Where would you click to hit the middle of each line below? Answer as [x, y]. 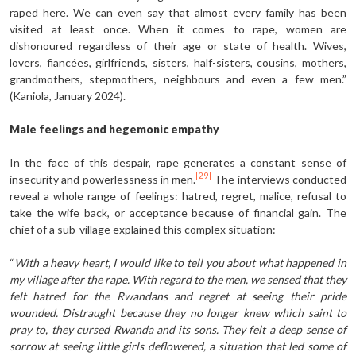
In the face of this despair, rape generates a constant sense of [178, 162]
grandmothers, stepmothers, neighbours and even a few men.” [178, 79]
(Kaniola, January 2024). [68, 95]
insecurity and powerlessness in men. [103, 179]
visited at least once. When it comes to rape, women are [178, 29]
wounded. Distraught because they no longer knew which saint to [178, 312]
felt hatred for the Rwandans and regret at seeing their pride [178, 296]
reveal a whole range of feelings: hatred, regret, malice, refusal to [178, 195]
